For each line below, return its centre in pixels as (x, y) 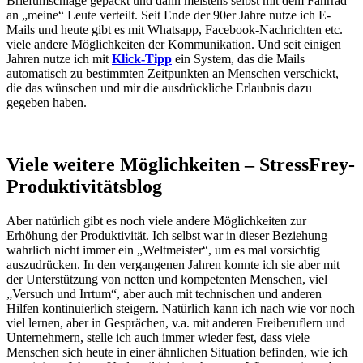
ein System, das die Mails (238, 59)
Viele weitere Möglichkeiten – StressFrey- (181, 164)
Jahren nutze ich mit (59, 59)
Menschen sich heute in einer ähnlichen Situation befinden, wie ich (177, 352)
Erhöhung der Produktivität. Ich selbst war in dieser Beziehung (167, 235)
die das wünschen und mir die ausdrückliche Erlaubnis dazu (159, 88)
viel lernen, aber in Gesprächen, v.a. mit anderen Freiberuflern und (176, 322)
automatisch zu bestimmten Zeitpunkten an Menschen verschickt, (173, 74)
